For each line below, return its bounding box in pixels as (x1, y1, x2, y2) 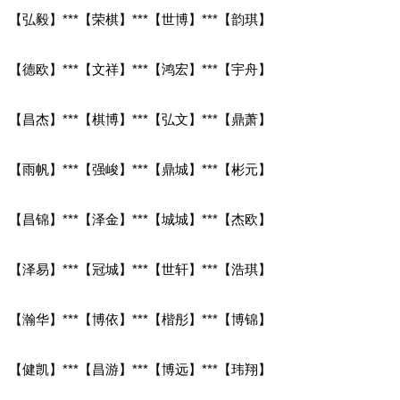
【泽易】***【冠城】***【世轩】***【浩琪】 (9, 261, 271, 277)
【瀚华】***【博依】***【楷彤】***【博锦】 (9, 311, 271, 327)
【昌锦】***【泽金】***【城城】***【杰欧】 (9, 211, 271, 227)
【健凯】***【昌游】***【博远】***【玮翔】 (9, 361, 271, 377)
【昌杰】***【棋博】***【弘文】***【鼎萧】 (9, 111, 271, 127)
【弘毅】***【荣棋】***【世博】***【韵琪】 (9, 11, 271, 27)
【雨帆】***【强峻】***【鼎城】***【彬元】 (9, 161, 271, 177)
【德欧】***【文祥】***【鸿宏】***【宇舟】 (9, 61, 271, 77)
